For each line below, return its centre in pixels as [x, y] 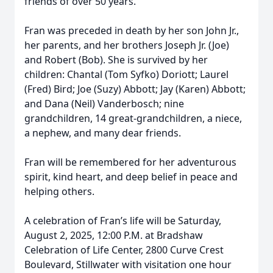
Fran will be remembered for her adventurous [130, 162]
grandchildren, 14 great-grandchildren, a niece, [133, 118]
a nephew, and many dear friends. [103, 133]
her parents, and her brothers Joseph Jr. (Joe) [127, 45]
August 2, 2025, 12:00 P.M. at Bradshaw [114, 235]
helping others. [59, 191]
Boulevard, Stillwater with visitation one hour [128, 264]
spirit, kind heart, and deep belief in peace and [131, 177]
